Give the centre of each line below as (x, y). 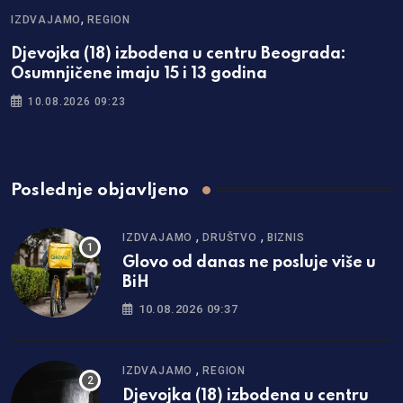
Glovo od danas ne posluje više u (249, 263)
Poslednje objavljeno (100, 190)
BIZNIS (286, 238)
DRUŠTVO (230, 238)
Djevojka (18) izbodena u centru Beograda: (179, 54)
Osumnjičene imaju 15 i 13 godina (139, 73)
